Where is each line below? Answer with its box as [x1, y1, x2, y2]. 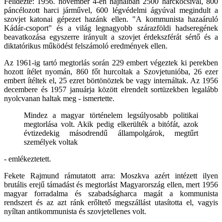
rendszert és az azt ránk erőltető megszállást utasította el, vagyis [4, 198, 218, 207]
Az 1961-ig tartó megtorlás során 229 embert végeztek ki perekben [4, 58, 218, 67]
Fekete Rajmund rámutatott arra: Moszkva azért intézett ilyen [4, 171, 218, 180]
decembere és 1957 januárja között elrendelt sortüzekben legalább [4, 85, 218, 94]
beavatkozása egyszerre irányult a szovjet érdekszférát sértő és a [4, 32, 218, 41]
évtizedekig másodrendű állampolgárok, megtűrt [24, 128, 198, 137]
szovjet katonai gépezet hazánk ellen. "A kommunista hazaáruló [4, 14, 218, 23]
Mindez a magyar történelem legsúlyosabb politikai [24, 111, 198, 119]
